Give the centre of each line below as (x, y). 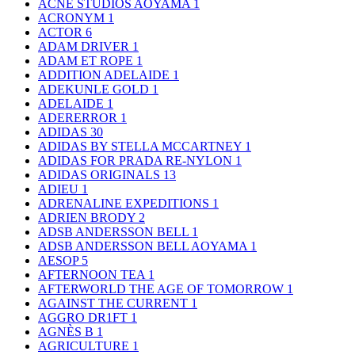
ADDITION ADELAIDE (105, 75)
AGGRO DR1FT (84, 318)
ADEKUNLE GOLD (95, 90)
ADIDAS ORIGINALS (101, 175)
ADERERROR (79, 118)
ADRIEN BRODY (88, 218)
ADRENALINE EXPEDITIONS (125, 204)
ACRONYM (73, 18)
